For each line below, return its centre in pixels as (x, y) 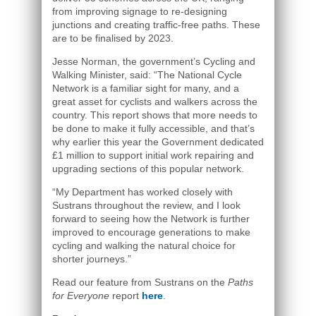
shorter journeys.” (92, 259)
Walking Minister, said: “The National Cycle (147, 75)
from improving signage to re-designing (140, 11)
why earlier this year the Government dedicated (158, 142)
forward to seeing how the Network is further (151, 219)
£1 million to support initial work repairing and (153, 155)
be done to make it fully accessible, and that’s (153, 128)
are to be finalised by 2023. (113, 38)
